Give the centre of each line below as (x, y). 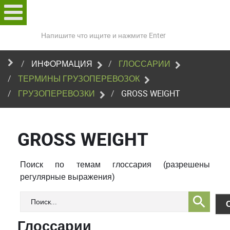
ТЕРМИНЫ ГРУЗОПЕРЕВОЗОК (79, 79)
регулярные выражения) (68, 177)
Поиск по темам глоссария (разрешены (115, 165)
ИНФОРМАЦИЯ (62, 64)
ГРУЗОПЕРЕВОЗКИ (56, 94)
